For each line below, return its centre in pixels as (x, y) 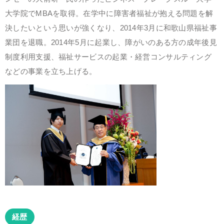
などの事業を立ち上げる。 (51, 71)
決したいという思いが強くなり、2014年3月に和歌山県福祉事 (111, 28)
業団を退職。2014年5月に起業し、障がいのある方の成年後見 (111, 42)
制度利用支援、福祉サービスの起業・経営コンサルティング (108, 57)
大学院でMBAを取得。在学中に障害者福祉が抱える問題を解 (109, 13)
